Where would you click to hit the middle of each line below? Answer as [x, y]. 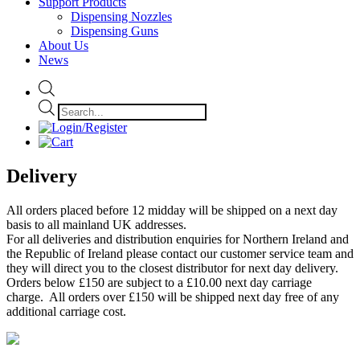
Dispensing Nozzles [121, 16]
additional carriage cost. [66, 311]
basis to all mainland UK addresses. [96, 224]
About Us [63, 45]
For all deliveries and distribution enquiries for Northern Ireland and [178, 239]
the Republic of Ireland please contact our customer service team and [180, 253]
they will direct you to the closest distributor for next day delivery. [172, 268]
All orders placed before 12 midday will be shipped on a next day [172, 210]
